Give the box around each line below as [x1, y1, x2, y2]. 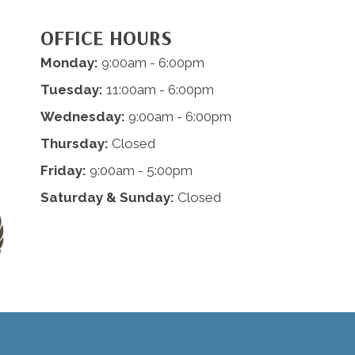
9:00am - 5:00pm [86, 162, 193, 179]
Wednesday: [40, 109, 125, 125]
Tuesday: [40, 82, 103, 98]
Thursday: [40, 136, 109, 152]
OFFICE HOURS [40, 25, 172, 52]
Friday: [40, 162, 86, 179]
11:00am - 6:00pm [102, 82, 214, 98]
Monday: [40, 55, 98, 71]
